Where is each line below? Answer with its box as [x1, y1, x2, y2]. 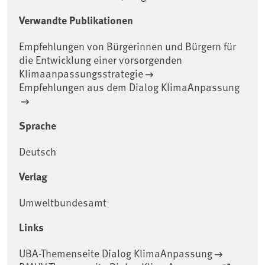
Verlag [19, 169, 47, 185]
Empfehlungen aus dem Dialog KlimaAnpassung [19, 79, 240, 95]
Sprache [19, 118, 56, 134]
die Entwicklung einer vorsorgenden [19, 52, 182, 67]
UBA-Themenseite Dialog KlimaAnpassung [19, 245, 212, 261]
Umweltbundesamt [19, 195, 106, 210]
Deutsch [19, 144, 56, 159]
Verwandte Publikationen [19, 12, 133, 28]
